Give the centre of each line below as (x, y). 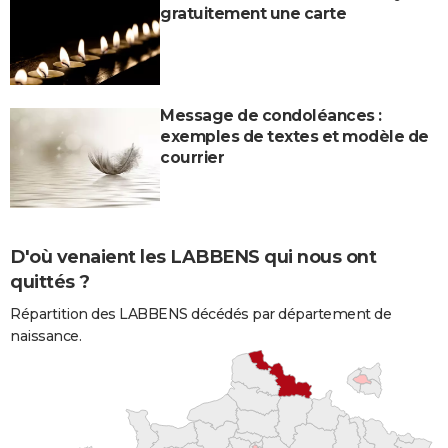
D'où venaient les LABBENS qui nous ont (193, 256)
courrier (192, 157)
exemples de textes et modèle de (294, 136)
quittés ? (50, 281)
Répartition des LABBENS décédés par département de (200, 314)
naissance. (45, 336)
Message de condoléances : (271, 115)
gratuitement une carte (253, 13)
